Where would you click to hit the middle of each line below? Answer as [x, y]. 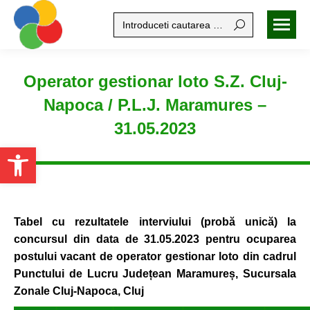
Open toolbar [40, 154]
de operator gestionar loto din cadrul [198, 256]
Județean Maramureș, [183, 274]
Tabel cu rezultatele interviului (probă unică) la [155, 222]
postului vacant [57, 256]
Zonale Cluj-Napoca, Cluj [79, 291]
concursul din [55, 239]
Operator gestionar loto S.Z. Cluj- [155, 81]
